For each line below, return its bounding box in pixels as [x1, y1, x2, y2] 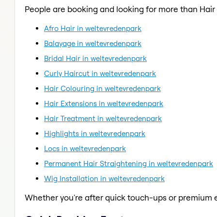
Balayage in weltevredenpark [44, 38, 141, 48]
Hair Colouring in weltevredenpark [44, 83, 161, 93]
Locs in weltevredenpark [44, 143, 126, 153]
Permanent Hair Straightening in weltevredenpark [44, 158, 213, 168]
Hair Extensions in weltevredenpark [44, 98, 163, 108]
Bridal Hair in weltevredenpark [44, 53, 147, 63]
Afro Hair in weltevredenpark [44, 23, 141, 33]
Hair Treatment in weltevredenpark [44, 113, 162, 123]
